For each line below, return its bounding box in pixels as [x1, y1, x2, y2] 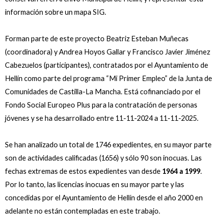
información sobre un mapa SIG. [5, 7, 106, 16]
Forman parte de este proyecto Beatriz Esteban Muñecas [5, 34, 189, 43]
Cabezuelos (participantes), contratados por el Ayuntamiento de [5, 60, 208, 69]
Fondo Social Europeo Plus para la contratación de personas [5, 100, 197, 109]
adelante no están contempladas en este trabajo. [5, 206, 160, 215]
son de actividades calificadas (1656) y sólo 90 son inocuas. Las [5, 153, 202, 162]
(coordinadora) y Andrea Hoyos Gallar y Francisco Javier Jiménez [5, 47, 210, 56]
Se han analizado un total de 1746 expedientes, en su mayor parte [5, 140, 212, 149]
